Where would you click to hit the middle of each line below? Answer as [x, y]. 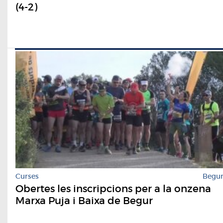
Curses [27, 176]
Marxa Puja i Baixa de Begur [84, 201]
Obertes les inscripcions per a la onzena [113, 189]
